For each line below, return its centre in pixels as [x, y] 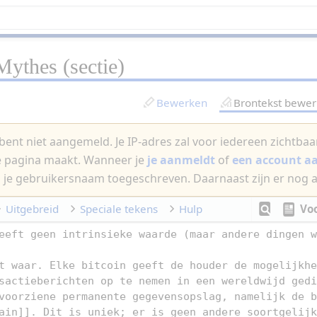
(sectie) [91, 66]
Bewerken [181, 102]
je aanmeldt [181, 160]
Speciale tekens [119, 208]
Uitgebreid [33, 208]
